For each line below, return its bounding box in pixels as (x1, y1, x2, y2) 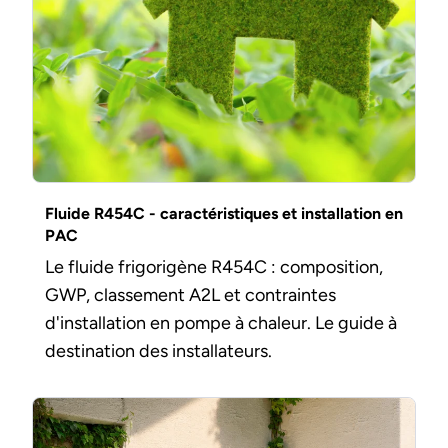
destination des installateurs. (44, 339, 272, 362)
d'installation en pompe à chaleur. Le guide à (44, 311, 397, 334)
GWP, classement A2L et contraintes (44, 283, 336, 306)
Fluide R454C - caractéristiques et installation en (44, 203, 403, 223)
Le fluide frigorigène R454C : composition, (44, 255, 383, 278)
